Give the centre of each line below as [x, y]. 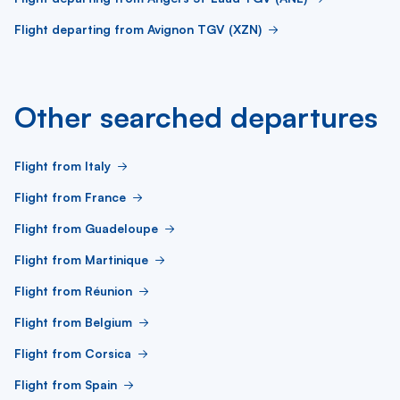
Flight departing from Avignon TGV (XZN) [138, 29]
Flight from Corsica [73, 353]
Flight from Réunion [73, 291]
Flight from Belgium [73, 322]
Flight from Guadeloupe [86, 228]
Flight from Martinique [81, 259]
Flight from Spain [66, 384]
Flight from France [70, 197]
